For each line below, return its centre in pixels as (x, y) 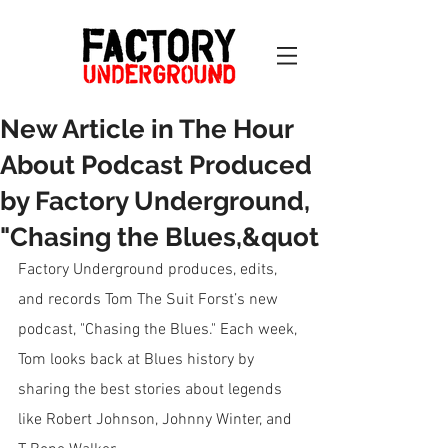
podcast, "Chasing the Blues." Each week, (159, 330)
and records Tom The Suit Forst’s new (150, 300)
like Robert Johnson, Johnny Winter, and (157, 420)
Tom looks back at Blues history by (138, 360)
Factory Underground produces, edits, (149, 270)
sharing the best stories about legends (152, 390)
